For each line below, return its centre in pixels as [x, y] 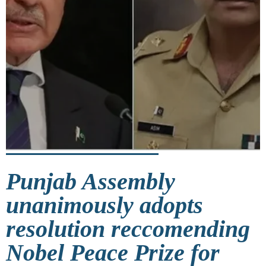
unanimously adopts [104, 205]
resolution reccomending [128, 229]
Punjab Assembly [91, 181]
